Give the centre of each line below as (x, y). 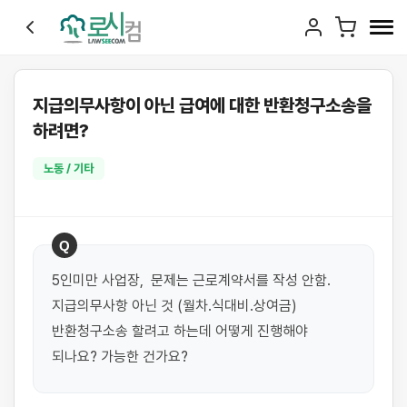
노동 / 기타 (69, 169)
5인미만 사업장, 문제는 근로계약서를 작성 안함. (191, 280)
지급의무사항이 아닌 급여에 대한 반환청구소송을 (202, 105)
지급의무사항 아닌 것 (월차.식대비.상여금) (174, 306)
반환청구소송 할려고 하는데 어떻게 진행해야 (180, 331)
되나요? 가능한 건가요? (120, 357)
